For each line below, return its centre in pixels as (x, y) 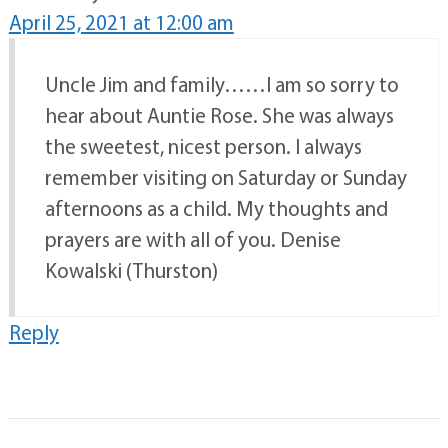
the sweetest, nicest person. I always (203, 145)
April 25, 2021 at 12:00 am (121, 21)
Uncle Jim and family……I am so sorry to (221, 83)
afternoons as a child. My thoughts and (216, 207)
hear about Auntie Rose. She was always (219, 114)
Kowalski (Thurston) (131, 269)
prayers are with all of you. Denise (192, 238)
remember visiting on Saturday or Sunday (225, 176)
